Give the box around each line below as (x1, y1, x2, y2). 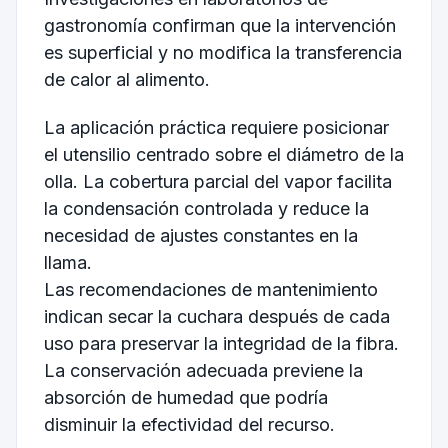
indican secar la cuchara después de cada (43, 305, 390, 327)
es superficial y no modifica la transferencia (43, 41, 402, 63)
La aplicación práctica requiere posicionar (43, 116, 389, 138)
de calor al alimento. (43, 68, 210, 90)
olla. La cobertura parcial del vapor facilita (43, 170, 392, 192)
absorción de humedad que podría (43, 386, 328, 408)
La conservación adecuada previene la (43, 359, 363, 381)
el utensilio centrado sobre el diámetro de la (43, 143, 404, 165)
